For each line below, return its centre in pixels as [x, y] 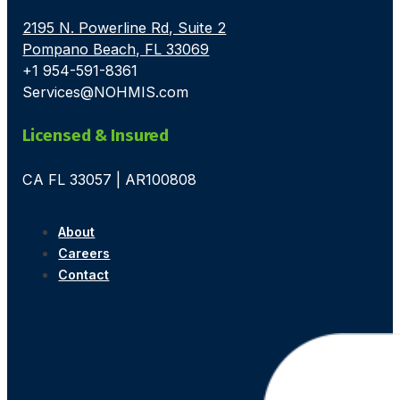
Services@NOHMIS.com [106, 92]
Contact [84, 274]
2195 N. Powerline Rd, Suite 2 [125, 28]
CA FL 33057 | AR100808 [110, 180]
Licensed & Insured [98, 136]
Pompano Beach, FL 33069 [116, 50]
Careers [84, 253]
